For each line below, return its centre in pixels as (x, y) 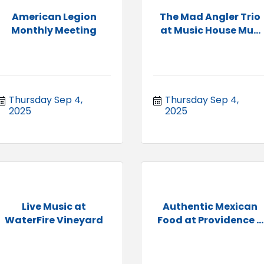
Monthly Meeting (54, 30)
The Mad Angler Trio (210, 16)
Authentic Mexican (210, 206)
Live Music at (54, 206)
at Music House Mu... (210, 30)
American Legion (54, 16)
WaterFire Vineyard (54, 220)
